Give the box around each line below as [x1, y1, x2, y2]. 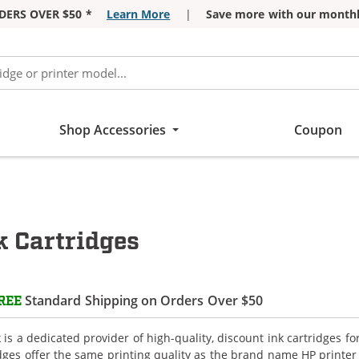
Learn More [106, 6, 171, 22]
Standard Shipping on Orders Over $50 [22, 291, 264, 309]
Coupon [293, 121, 342, 139]
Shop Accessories [58, 121, 167, 139]
